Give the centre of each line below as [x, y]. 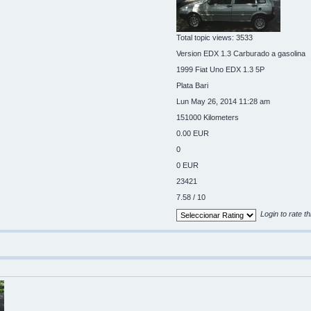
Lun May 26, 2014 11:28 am [224, 101]
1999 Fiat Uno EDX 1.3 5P [221, 69]
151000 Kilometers [208, 117]
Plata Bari [193, 85]
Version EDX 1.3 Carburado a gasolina [241, 53]
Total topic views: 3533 [215, 37]
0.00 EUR [193, 133]
